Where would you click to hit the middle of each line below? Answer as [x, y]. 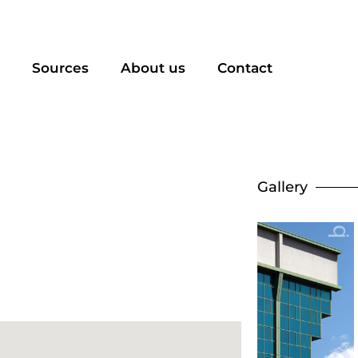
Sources [60, 68]
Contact [245, 68]
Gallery [282, 187]
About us [153, 68]
